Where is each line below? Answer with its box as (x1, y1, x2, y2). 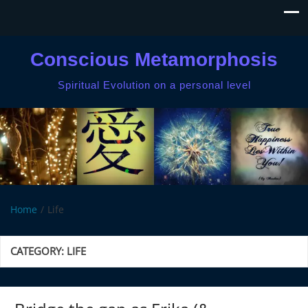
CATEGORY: (10, 243, 67, 258)
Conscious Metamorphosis (30, 49, 278, 70)
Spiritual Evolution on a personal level (57, 79, 251, 91)
